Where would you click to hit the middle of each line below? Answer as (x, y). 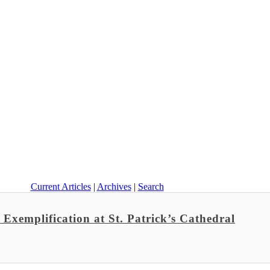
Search (151, 187)
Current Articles (61, 187)
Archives (114, 187)
